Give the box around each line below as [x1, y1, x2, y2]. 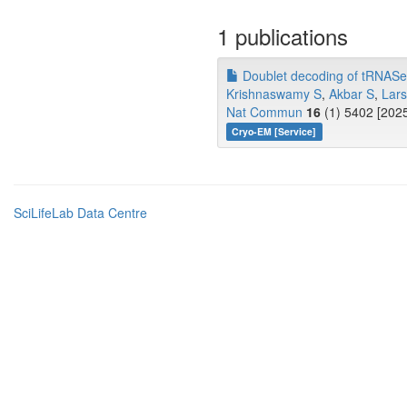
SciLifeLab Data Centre [14, 203, 147, 222]
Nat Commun [226, 103, 303, 121]
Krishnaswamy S [226, 84, 322, 103]
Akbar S [329, 84, 374, 103]
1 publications [217, 20, 348, 52]
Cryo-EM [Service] [232, 124, 317, 138]
